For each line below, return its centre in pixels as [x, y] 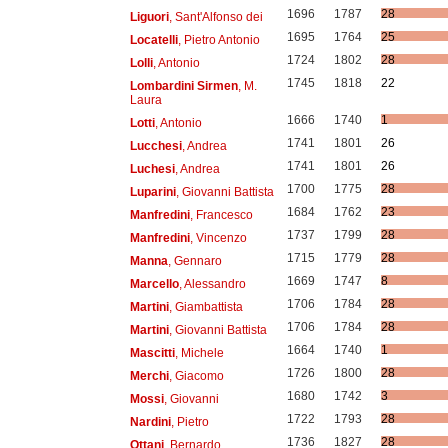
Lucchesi [155, 145]
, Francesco [221, 214]
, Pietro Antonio [218, 39]
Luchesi [152, 168]
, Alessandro [212, 283]
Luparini [152, 191]
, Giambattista [205, 306]
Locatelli [153, 39]
